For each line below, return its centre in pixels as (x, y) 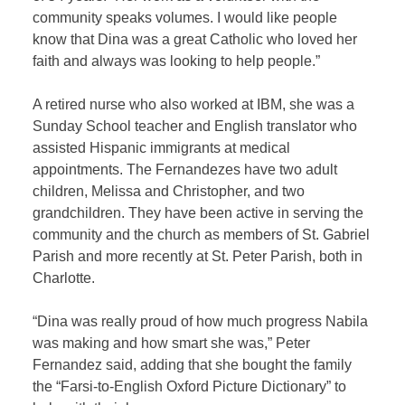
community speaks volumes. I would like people (185, 18)
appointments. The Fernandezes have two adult (185, 170)
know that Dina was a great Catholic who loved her (195, 40)
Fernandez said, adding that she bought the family (193, 365)
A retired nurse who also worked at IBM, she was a (194, 105)
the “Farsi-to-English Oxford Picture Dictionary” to (190, 387)
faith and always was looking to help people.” (177, 61)
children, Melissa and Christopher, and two (169, 192)
